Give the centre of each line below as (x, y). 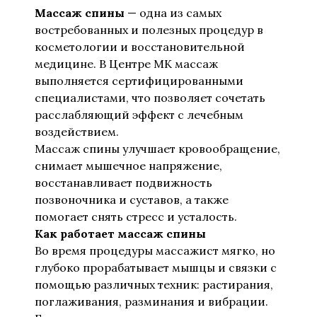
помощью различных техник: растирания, (154, 284)
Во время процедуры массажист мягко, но (155, 250)
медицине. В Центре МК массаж (126, 64)
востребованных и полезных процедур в (149, 30)
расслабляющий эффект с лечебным (139, 115)
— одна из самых (173, 13)
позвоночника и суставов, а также (132, 200)
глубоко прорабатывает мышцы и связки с (156, 267)
